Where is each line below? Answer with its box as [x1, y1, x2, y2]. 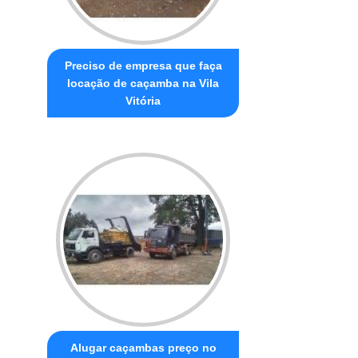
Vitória [125, 93, 161, 107]
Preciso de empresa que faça [64, 58, 222, 72]
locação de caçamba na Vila [67, 76, 220, 89]
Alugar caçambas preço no [70, 340, 217, 354]
